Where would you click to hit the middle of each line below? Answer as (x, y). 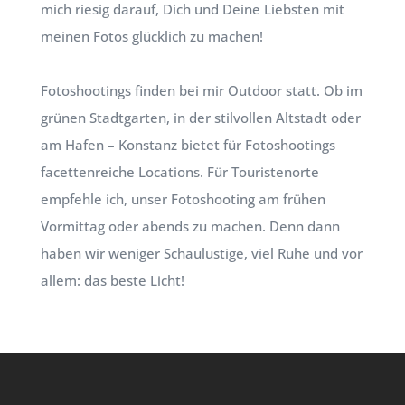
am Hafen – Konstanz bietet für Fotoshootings (188, 145)
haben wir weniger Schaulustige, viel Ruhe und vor (201, 253)
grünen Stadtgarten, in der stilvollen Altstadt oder (200, 118)
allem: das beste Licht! (112, 280)
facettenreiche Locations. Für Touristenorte (179, 172)
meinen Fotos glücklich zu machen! (151, 36)
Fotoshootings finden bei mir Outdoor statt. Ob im (201, 90)
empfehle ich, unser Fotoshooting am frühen (183, 199)
